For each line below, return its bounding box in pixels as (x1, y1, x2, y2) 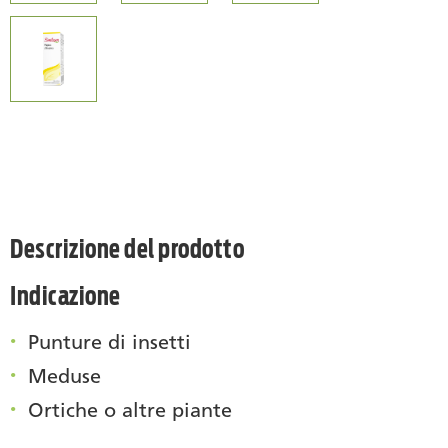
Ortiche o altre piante (28, 397, 232, 422)
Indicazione (10, 279, 121, 311)
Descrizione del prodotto (10, 232, 244, 264)
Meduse (28, 363, 101, 388)
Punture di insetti (28, 329, 191, 354)
